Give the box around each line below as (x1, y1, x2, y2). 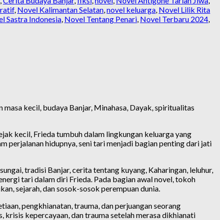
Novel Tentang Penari (64, 14, 137, 24)
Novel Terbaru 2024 (140, 14, 208, 24)
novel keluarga (107, 4, 156, 14)
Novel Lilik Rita (159, 4, 210, 14)
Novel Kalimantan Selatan (17, 4, 104, 14)
